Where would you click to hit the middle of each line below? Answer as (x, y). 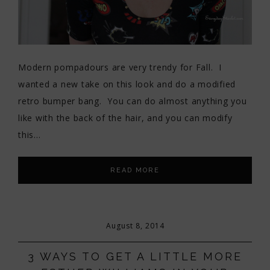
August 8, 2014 (135, 225)
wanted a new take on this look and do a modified (127, 84)
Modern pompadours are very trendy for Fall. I (120, 67)
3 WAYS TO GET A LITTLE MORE (135, 256)
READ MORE (135, 171)
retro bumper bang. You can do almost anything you (133, 101)
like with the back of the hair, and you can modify (125, 118)
